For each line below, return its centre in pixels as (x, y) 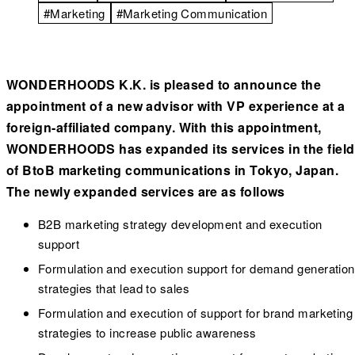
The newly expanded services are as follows (146, 191)
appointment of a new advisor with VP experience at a (176, 105)
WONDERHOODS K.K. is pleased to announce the (164, 84)
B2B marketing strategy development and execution (180, 223)
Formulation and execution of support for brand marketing (196, 312)
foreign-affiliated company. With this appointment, (164, 127)
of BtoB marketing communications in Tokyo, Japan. (173, 170)
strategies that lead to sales (114, 288)
